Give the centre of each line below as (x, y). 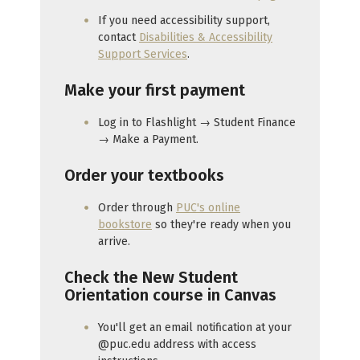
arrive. (114, 241)
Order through (137, 207)
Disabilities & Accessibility (206, 37)
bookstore (125, 224)
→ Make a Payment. (148, 139)
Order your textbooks (144, 176)
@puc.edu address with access (177, 344)
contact (119, 37)
